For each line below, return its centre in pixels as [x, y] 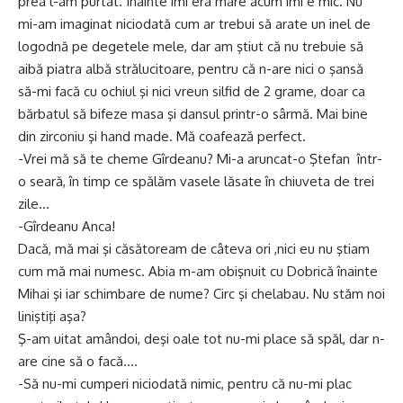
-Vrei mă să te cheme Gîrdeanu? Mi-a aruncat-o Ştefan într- [200, 159]
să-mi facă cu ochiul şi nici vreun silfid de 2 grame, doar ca [192, 91]
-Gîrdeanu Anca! [67, 226]
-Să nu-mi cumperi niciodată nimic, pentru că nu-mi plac [185, 384]
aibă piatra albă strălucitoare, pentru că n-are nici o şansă [191, 69]
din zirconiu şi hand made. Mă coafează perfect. [162, 136]
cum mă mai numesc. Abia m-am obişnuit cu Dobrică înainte [198, 271]
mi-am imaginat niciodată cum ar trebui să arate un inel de [194, 24]
